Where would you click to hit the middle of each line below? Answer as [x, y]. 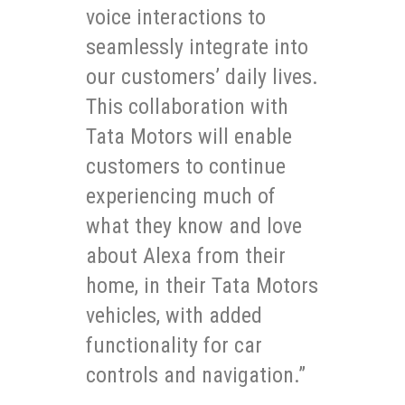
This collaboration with [187, 107]
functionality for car [174, 346]
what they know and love [194, 226]
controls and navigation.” [196, 376]
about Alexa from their [186, 256]
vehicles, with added [174, 316]
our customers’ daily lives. [202, 77]
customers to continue [186, 167]
